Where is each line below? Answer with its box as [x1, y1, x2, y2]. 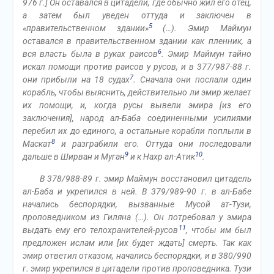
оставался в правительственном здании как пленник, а [22, 36, 252, 46]
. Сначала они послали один [133, 75, 252, 84]
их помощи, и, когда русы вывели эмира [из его [22, 100, 252, 110]
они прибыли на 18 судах [22, 75, 130, 84]
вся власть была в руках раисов [22, 49, 158, 59]
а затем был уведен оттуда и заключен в [22, 10, 252, 20]
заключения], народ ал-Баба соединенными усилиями [22, 113, 252, 123]
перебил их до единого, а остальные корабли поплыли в [22, 126, 252, 136]
